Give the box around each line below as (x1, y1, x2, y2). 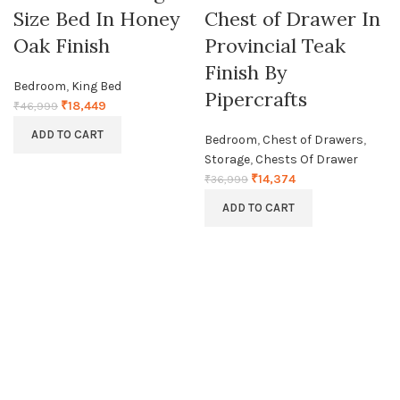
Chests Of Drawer (255, 152, 358, 167)
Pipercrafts (204, 87, 307, 112)
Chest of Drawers (262, 132, 363, 147)
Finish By (204, 60, 287, 85)
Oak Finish (13, 33, 110, 58)
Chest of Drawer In (204, 6, 380, 31)
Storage (204, 152, 250, 167)
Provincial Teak (204, 33, 346, 58)
